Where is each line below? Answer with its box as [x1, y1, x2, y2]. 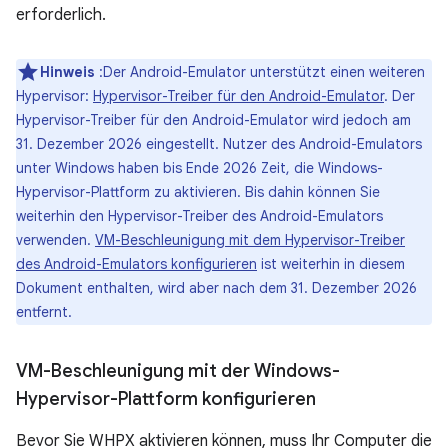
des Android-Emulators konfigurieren [16, 255, 257, 273]
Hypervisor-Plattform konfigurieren [16, 388, 316, 410]
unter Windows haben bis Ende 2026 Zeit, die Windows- [16, 159, 383, 177]
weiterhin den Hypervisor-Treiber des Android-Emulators [16, 207, 383, 225]
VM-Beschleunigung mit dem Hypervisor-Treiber [95, 231, 405, 249]
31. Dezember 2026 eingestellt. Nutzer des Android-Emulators [16, 135, 422, 153]
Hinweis [40, 63, 95, 81]
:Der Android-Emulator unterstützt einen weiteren [95, 63, 425, 81]
